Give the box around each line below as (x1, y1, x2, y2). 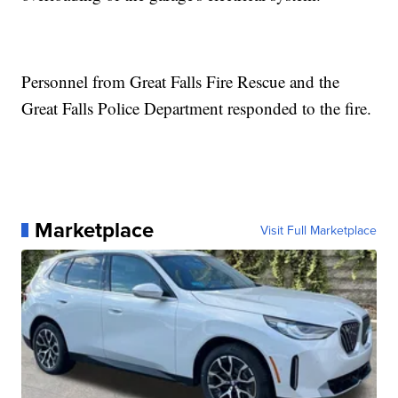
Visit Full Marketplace (259, 220, 377, 239)
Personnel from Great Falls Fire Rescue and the (21, 69, 340, 92)
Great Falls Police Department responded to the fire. (21, 96, 372, 119)
